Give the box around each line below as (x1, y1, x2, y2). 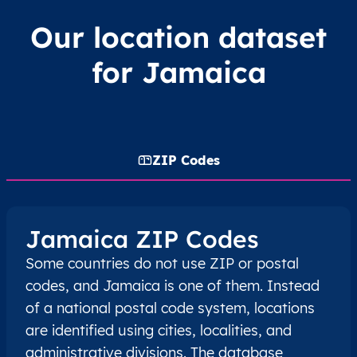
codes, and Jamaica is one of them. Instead (25, 276, 320, 295)
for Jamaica (91, 53, 266, 90)
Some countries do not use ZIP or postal (25, 253, 299, 273)
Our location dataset (30, 18, 327, 55)
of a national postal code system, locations (25, 298, 315, 317)
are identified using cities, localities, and (25, 320, 292, 339)
